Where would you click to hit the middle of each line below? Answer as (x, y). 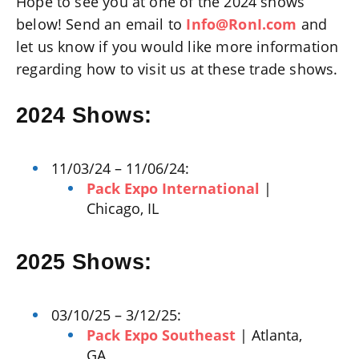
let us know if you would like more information (177, 47)
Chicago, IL (123, 208)
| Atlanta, (269, 335)
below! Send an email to (101, 24)
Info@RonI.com (242, 24)
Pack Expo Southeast (161, 335)
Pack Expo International (173, 188)
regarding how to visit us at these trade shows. (177, 69)
